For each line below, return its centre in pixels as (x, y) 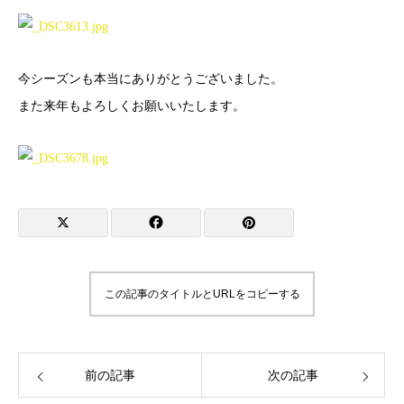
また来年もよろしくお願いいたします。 (132, 106)
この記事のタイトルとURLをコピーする (202, 294)
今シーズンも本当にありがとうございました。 (151, 79)
